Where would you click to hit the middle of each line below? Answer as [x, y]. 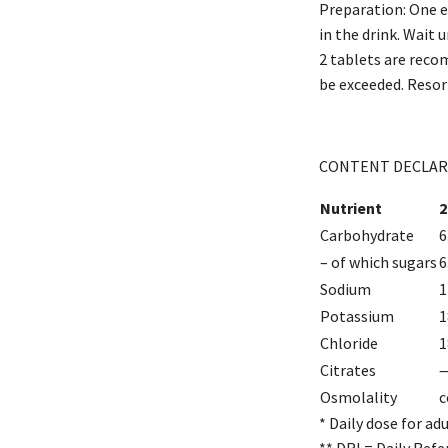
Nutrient [351, 207]
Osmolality [358, 396]
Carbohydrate [367, 234]
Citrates [348, 369]
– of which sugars [378, 261]
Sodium [345, 288]
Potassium [357, 315]
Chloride [349, 342]
